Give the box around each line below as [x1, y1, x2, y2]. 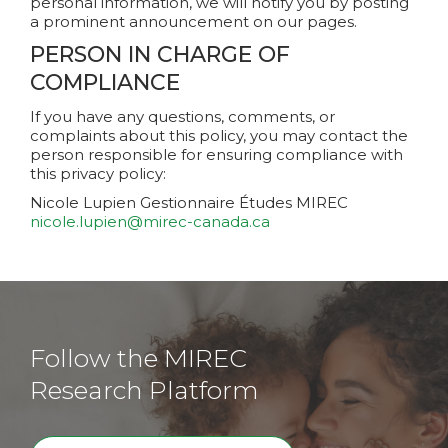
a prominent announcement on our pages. [30, 12, 357, 31]
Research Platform [30, 375, 259, 405]
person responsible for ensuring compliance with [30, 145, 403, 164]
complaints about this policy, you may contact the [30, 126, 408, 145]
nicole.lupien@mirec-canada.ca [30, 212, 270, 231]
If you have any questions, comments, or [30, 107, 335, 126]
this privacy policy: [30, 164, 166, 183]
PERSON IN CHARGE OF [30, 41, 290, 68]
